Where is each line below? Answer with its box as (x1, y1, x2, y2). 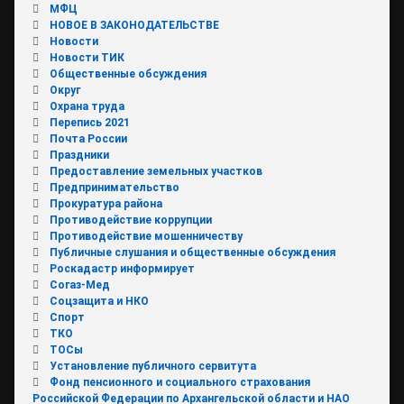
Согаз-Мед (49, 278, 110, 291)
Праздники (49, 148, 109, 161)
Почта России (49, 132, 127, 145)
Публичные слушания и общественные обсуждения (49, 245, 335, 259)
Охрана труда (49, 99, 124, 113)
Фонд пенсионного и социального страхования (49, 375, 310, 389)
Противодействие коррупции (49, 213, 212, 226)
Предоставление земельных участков (49, 164, 262, 178)
